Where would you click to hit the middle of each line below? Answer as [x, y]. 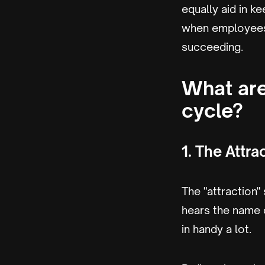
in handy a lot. [216, 229]
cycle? [212, 111]
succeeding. [212, 47]
